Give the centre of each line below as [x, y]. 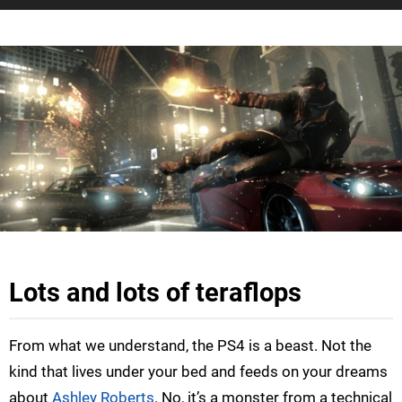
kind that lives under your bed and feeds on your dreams [198, 371]
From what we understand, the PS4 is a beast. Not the [190, 345]
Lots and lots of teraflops [155, 292]
